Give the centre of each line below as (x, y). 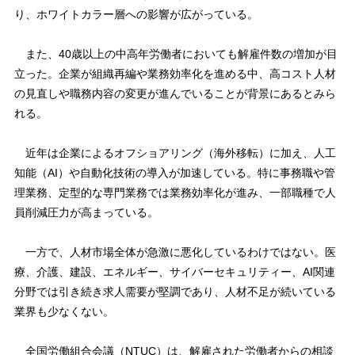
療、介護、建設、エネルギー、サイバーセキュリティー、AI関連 (174, 272)
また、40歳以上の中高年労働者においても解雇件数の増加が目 (176, 54)
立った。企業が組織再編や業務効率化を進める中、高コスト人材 (175, 74)
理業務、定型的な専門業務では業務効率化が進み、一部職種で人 (175, 193)
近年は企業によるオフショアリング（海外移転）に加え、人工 (175, 153)
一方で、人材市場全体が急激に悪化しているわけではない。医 (175, 252)
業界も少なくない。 (64, 311)
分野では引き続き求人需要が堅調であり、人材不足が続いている (175, 292)
